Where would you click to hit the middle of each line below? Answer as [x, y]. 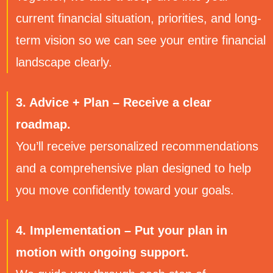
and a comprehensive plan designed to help [134, 168]
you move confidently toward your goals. [125, 190]
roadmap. [44, 124]
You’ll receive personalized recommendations [137, 146]
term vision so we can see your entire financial [141, 40]
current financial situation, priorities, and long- [139, 18]
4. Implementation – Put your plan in [122, 230]
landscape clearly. [64, 62]
